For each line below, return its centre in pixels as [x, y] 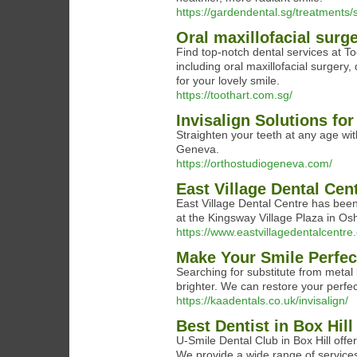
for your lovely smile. [228, 80]
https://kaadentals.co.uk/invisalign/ [262, 300]
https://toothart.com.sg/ [234, 95]
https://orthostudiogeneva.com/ [254, 163]
